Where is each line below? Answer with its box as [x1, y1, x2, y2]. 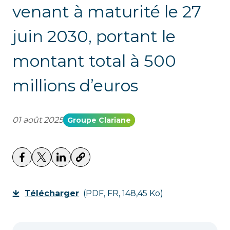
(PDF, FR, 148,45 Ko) [83, 188, 163, 198]
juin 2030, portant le [12, 26, 176, 46]
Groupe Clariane [67, 116, 131, 125]
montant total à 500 [12, 51, 176, 71]
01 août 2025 [12, 115, 63, 125]
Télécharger [25, 188, 79, 198]
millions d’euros [12, 75, 138, 95]
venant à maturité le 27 [12, 2, 201, 22]
